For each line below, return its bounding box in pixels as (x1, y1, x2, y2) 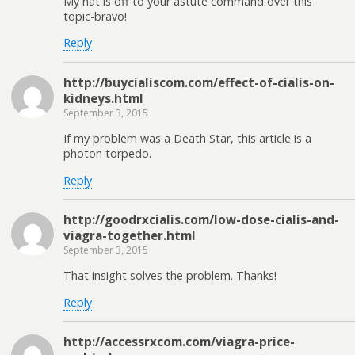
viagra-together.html (63, 227, 196, 243)
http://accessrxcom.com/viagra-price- (63, 334, 295, 350)
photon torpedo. (63, 146, 151, 162)
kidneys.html (63, 90, 143, 106)
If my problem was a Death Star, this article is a (63, 131, 311, 147)
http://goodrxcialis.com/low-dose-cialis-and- (63, 211, 339, 227)
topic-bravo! (63, 8, 127, 24)
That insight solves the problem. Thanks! (63, 268, 277, 284)
